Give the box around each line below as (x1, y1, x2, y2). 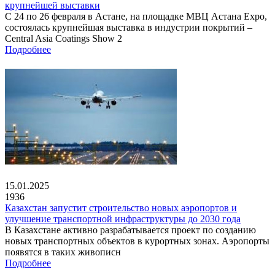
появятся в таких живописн (5, 246, 121, 257)
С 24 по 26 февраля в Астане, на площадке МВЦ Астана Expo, (5, 10, 267, 21)
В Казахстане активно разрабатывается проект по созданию (5, 224, 256, 235)
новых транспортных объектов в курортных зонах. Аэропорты (5, 235, 269, 246)
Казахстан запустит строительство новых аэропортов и (5, 202, 237, 213)
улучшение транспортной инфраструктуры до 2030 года (5, 213, 241, 224)
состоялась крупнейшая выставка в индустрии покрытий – (5, 21, 252, 33)
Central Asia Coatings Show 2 (5, 33, 122, 44)
